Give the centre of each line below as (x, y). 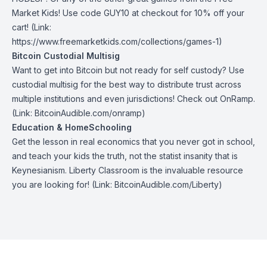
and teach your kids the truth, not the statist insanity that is (125, 156)
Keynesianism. (41, 170)
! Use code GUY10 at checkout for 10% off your (151, 13)
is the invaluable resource (191, 170)
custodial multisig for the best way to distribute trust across (127, 84)
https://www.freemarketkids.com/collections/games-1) (117, 41)
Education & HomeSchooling (72, 127)
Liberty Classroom (104, 170)
